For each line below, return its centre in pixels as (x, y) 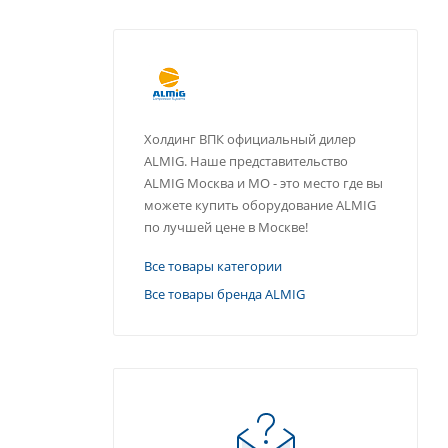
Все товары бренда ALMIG (224, 293)
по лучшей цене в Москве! (226, 226)
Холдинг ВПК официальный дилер (250, 138)
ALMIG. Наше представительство (246, 160)
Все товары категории (213, 265)
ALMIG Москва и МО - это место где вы (263, 182)
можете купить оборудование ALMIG (260, 204)
